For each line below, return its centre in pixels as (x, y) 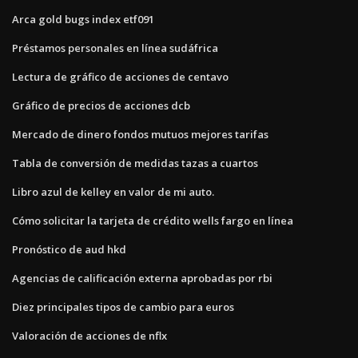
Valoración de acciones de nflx (89, 335)
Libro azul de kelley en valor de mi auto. (113, 191)
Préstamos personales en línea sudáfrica (115, 48)
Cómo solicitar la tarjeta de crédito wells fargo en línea (153, 220)
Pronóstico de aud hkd (69, 249)
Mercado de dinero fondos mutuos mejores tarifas (140, 134)
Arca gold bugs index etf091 (83, 19)
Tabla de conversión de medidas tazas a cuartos (135, 163)
